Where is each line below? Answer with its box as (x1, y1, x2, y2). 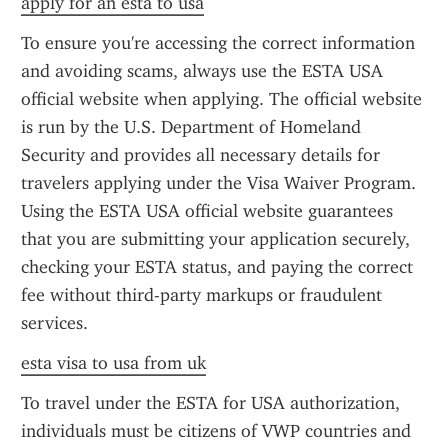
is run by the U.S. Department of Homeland (21, 116, 361, 138)
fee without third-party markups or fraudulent (21, 284, 382, 306)
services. (21, 312, 88, 334)
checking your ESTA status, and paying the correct (21, 256, 413, 278)
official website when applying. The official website (21, 88, 422, 110)
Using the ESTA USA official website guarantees (21, 200, 393, 222)
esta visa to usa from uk (21, 352, 206, 374)
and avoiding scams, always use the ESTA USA (21, 60, 383, 82)
